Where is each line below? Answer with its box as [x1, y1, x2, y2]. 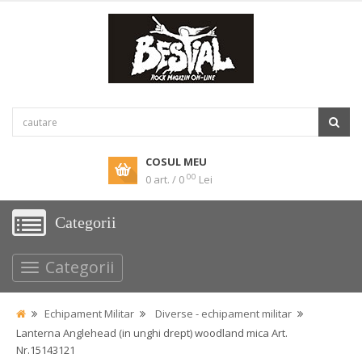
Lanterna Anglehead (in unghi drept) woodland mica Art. [16, 326, 288, 340]
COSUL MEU [145, 154, 207, 169]
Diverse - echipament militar [155, 306, 292, 321]
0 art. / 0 [145, 172, 184, 187]
